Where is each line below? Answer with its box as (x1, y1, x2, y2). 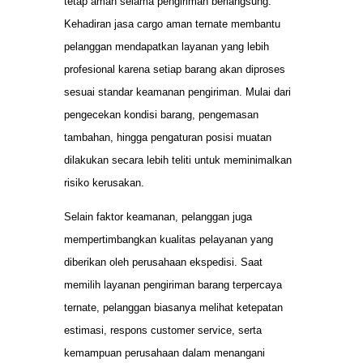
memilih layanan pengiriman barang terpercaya (64, 279, 282, 292)
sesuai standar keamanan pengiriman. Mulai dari (64, 85, 291, 98)
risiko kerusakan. (64, 176, 144, 189)
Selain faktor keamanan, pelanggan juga (64, 211, 252, 224)
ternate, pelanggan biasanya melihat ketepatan (64, 301, 283, 314)
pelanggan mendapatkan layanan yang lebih (64, 40, 269, 53)
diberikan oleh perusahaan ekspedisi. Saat (64, 256, 263, 269)
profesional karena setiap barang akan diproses (64, 62, 285, 75)
